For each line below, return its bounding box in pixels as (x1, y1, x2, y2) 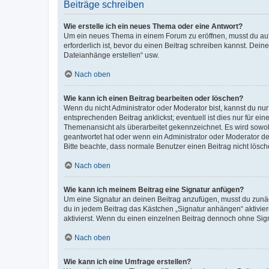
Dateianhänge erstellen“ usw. (64, 50, 159, 59)
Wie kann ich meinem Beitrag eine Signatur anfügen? (64, 185, 244, 194)
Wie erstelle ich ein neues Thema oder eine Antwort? (64, 22, 243, 31)
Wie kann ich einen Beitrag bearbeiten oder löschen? (64, 94, 243, 103)
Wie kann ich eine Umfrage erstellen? (64, 257, 191, 266)
